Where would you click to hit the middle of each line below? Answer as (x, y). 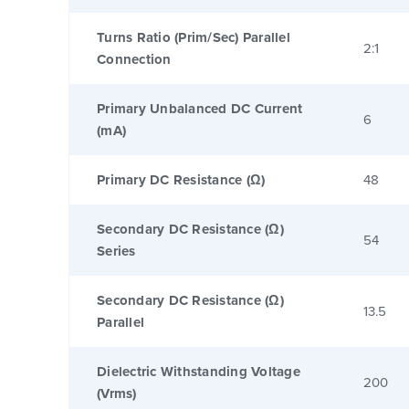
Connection (134, 59)
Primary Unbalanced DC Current (200, 108)
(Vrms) (117, 393)
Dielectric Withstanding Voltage (199, 371)
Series (116, 251)
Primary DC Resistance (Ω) (181, 179)
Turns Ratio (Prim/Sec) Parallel (194, 37)
